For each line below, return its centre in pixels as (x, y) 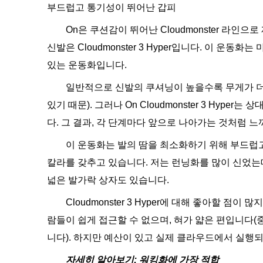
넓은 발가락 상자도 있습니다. (108, 180)
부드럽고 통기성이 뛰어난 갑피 (112, 7)
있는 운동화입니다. (87, 65)
